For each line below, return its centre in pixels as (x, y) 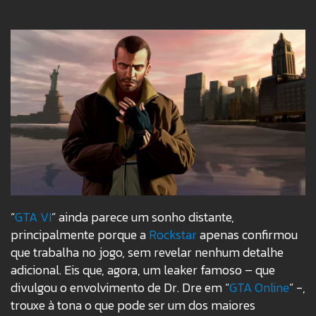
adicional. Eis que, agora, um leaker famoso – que (143, 270)
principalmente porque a (80, 235)
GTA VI (33, 217)
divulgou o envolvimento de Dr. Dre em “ (120, 288)
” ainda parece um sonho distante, (143, 217)
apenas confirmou (247, 235)
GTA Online (259, 288)
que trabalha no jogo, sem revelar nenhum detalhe (147, 253)
